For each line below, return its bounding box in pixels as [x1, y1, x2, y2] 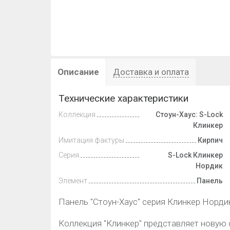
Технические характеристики [59, 92, 188, 104]
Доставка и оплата [113, 67, 189, 77]
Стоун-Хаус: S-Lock [156, 110, 223, 119]
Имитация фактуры [59, 136, 124, 144]
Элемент [59, 177, 87, 185]
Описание [57, 67, 99, 77]
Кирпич [198, 136, 223, 144]
